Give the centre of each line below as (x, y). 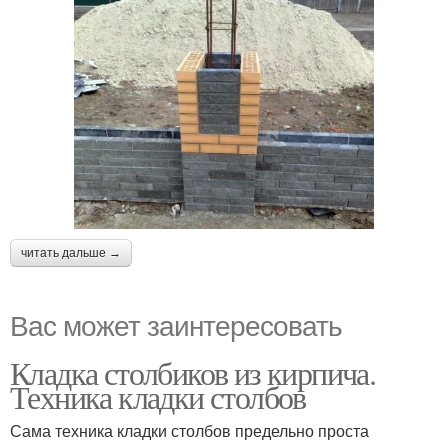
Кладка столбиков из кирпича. (193, 372)
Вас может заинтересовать (176, 323)
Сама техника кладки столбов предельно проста (189, 430)
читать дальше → (71, 252)
